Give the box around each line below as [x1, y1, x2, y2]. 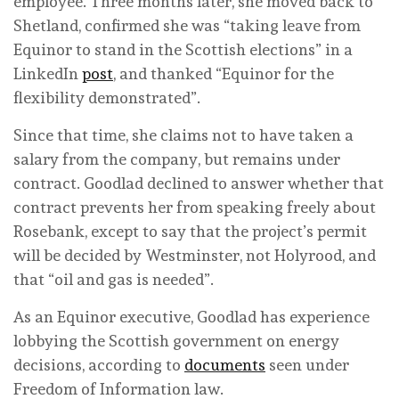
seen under [265, 354, 349, 374]
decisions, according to [13, 354, 184, 374]
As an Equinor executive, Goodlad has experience [13, 306, 370, 326]
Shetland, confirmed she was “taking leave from [13, 15, 361, 35]
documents [184, 354, 265, 374]
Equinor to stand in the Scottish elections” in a [13, 39, 353, 59]
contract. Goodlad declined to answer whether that [13, 173, 384, 192]
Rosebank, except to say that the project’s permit [13, 221, 367, 240]
